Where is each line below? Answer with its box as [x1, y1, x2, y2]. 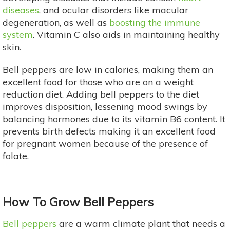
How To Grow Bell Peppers [3, 194, 157, 209]
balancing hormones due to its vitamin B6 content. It [3, 112, 225, 125]
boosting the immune [109, 16, 200, 28]
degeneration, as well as [3, 16, 109, 28]
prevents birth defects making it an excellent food [3, 125, 216, 137]
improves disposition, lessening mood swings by [3, 100, 207, 112]
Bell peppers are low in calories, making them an [3, 63, 213, 75]
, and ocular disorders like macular [39, 4, 188, 16]
